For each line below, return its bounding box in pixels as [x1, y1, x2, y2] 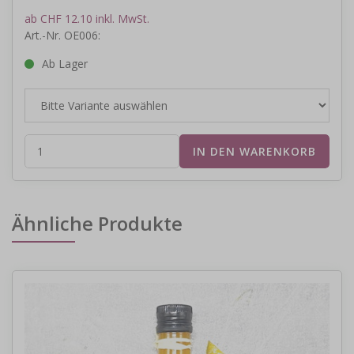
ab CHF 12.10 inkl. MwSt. [24, 11, 149, 27]
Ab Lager [42, 56, 88, 72]
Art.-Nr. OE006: [24, 28, 100, 43]
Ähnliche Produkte [12, 210, 183, 237]
